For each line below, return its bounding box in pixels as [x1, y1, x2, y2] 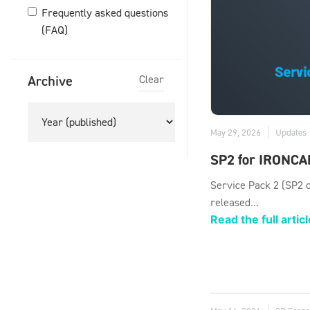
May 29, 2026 [210, 127, 261, 138]
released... [210, 195, 259, 210]
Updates [275, 127, 307, 138]
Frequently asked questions [42, 6, 168, 20]
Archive [28, 71, 73, 89]
